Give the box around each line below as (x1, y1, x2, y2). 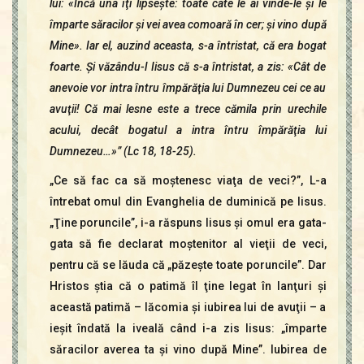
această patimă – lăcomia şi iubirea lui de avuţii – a (49, 301, 327, 314)
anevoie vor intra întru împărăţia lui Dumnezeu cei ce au (49, 81, 327, 95)
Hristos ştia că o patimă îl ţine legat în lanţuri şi (49, 279, 327, 293)
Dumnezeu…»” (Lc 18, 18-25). (49, 145, 197, 158)
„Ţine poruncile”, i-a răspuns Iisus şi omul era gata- (49, 216, 327, 230)
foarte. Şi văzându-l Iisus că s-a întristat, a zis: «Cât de (49, 60, 327, 74)
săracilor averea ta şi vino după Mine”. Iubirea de (49, 343, 327, 357)
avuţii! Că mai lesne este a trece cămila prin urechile (49, 102, 327, 116)
